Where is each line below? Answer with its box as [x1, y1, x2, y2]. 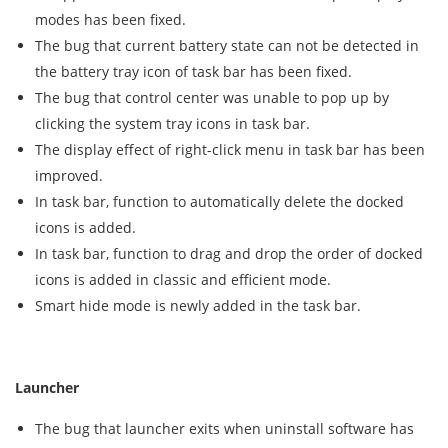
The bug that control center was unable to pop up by [35, 88, 389, 107]
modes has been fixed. [35, 10, 186, 29]
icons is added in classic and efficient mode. [35, 270, 331, 289]
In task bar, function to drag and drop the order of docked [35, 244, 423, 263]
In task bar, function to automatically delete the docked [35, 192, 404, 211]
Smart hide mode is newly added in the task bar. [35, 296, 361, 315]
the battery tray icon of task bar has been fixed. [35, 62, 352, 81]
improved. [35, 166, 103, 185]
